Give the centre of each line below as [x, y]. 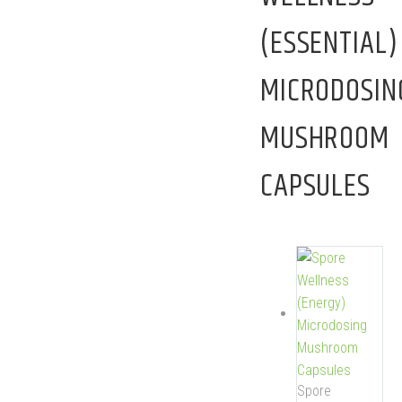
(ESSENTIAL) [329, 43]
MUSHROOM [325, 138]
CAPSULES [315, 186]
